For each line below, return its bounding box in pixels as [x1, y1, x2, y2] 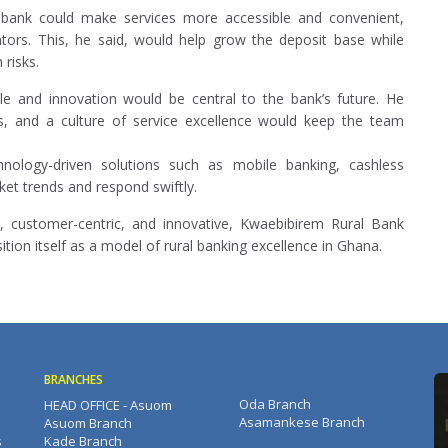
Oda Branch [239, 395, 311, 414]
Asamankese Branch [239, 413, 365, 432]
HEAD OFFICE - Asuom [44, 396, 172, 415]
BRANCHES [44, 371, 103, 389]
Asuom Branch [44, 414, 132, 433]
